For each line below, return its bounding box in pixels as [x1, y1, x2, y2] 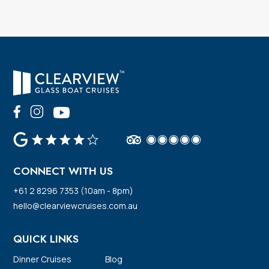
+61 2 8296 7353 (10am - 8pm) [13, 185, 134, 197]
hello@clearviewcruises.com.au [13, 199, 138, 211]
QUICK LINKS [13, 231, 79, 247]
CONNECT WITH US [13, 163, 113, 179]
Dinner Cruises [13, 253, 72, 265]
